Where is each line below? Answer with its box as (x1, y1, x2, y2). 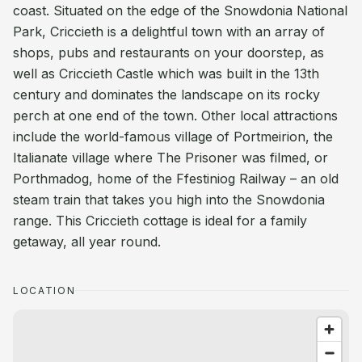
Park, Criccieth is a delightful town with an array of (13, 23, 325, 40)
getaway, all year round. (13, 234, 161, 250)
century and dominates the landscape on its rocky (13, 86, 320, 103)
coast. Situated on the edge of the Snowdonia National (13, 2, 347, 19)
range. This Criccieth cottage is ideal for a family (13, 213, 307, 229)
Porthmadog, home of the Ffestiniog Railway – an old (13, 170, 339, 187)
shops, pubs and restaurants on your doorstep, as (13, 44, 324, 61)
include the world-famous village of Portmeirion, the (13, 128, 333, 145)
